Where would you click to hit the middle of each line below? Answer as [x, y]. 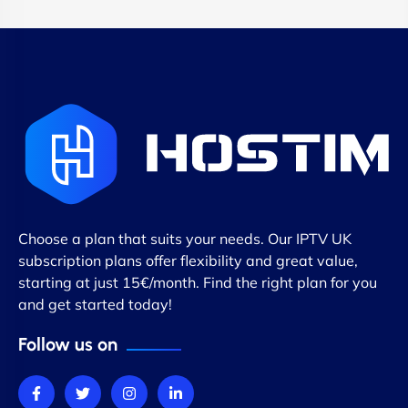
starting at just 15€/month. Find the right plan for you [198, 283]
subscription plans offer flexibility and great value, [188, 261]
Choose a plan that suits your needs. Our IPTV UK [185, 239]
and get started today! [95, 305]
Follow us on [68, 345]
